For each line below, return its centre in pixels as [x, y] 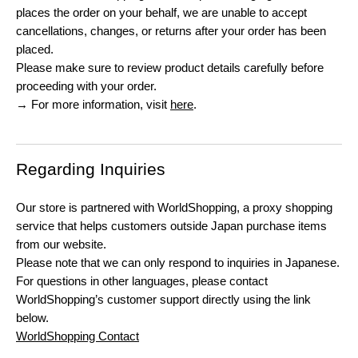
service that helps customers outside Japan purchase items [171, 226]
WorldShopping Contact [78, 336]
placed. [35, 49]
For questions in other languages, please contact [142, 281]
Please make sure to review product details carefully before [170, 67]
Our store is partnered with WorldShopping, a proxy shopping [174, 208]
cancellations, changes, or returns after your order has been [171, 30]
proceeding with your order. [86, 86]
